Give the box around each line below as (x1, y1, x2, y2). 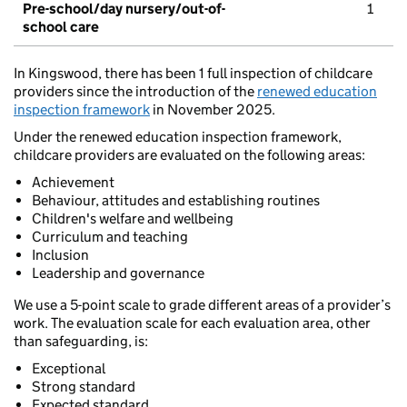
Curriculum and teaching (32, 228, 188, 246)
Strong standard (32, 378, 135, 396)
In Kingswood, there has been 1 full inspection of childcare (14, 65, 372, 83)
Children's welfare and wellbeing (32, 210, 233, 228)
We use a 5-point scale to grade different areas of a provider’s (14, 296, 391, 314)
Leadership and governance (32, 264, 204, 283)
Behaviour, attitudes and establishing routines (32, 192, 320, 210)
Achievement (32, 174, 114, 192)
